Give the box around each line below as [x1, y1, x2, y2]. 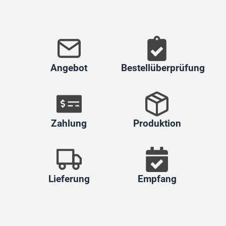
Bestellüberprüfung [121, 62, 205, 74]
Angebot [50, 62, 88, 74]
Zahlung [51, 118, 87, 130]
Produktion [133, 118, 181, 130]
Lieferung [48, 173, 90, 185]
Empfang [137, 173, 177, 185]
